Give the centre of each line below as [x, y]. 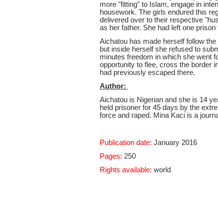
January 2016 [174, 143]
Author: [114, 86]
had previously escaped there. [148, 73]
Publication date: [126, 143]
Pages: [111, 156]
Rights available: [126, 170]
